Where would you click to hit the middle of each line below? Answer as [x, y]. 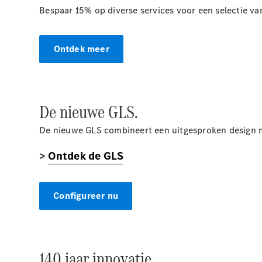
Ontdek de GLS [86, 156]
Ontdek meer [81, 49]
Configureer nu [86, 196]
